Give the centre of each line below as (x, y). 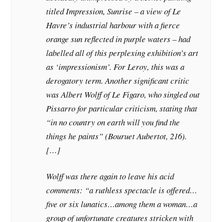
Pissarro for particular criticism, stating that (122, 108)
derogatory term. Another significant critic (118, 80)
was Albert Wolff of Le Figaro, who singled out (123, 94)
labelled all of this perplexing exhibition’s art (122, 53)
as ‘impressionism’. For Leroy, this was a (115, 66)
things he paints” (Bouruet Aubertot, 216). (117, 136)
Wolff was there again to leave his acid (110, 176)
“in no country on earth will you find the (113, 122)
